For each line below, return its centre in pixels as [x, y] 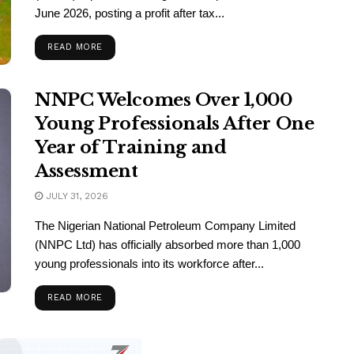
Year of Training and [131, 148]
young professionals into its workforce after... [149, 264]
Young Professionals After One [175, 124]
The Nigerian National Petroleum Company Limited [165, 226]
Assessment [87, 171]
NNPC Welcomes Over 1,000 [164, 100]
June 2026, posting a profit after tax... [130, 13]
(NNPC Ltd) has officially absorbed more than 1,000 [168, 245]
